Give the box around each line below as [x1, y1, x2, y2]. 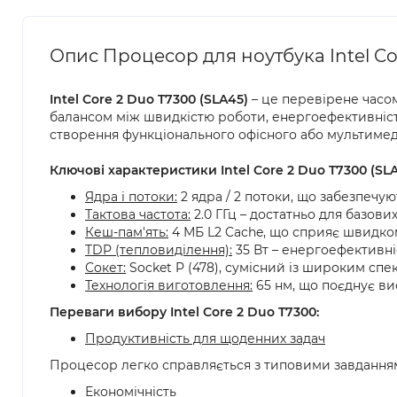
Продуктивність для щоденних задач [85, 331, 325, 346]
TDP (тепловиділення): [85, 242, 232, 258]
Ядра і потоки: [85, 189, 177, 205]
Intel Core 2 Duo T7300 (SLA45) [50, 91, 248, 107]
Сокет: [85, 260, 126, 276]
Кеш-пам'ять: [85, 224, 168, 240]
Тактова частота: [85, 206, 191, 222]
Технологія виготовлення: [85, 277, 253, 293]
